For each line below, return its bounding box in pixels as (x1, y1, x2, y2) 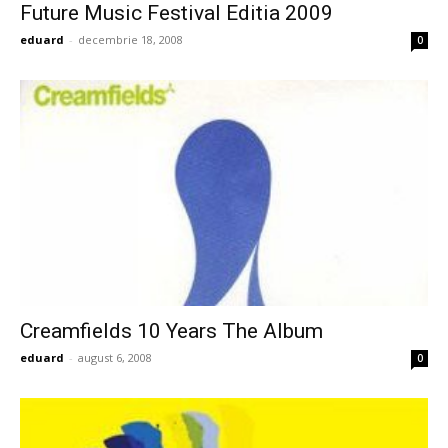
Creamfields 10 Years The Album (20, 319, 323, 344)
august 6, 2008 (78, 350, 152, 366)
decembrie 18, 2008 (78, 31, 183, 47)
